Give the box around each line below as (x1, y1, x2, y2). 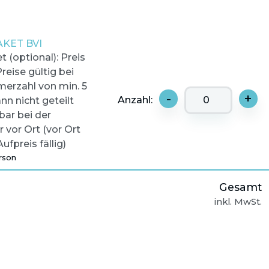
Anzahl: (118, 94, 156, 106)
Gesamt (219, 180, 262, 193)
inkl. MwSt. (214, 196, 262, 207)
